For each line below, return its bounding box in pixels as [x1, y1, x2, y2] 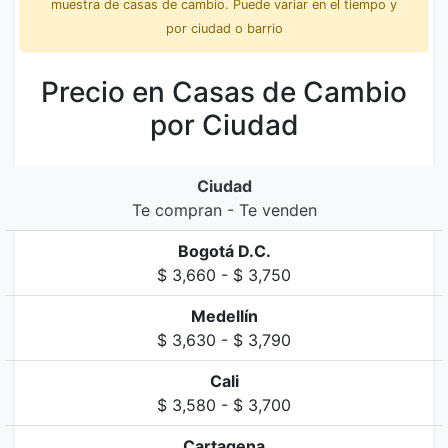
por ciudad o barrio [165, 21, 283, 36]
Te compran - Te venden [131, 200, 317, 220]
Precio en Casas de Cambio [41, 75, 407, 109]
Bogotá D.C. [177, 241, 271, 261]
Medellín [190, 306, 258, 326]
